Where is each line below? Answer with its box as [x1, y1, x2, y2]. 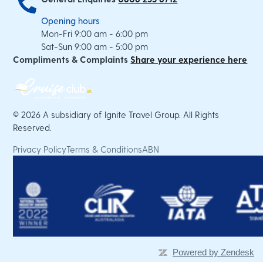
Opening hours [41, 15, 100, 26]
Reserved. [13, 122, 52, 133]
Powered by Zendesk [173, 247, 254, 257]
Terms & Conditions [66, 143, 143, 154]
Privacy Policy [13, 143, 67, 154]
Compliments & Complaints [13, 53, 129, 65]
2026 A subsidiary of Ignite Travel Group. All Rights [21, 109, 220, 120]
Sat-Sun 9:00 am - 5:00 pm [41, 41, 149, 52]
